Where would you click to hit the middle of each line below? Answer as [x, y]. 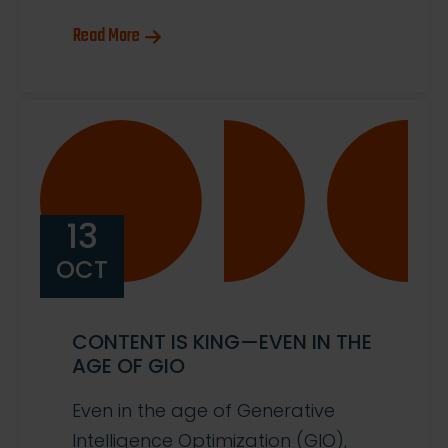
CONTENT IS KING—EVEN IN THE [222, 342]
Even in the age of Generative [203, 411]
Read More [106, 37]
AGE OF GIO [128, 366]
